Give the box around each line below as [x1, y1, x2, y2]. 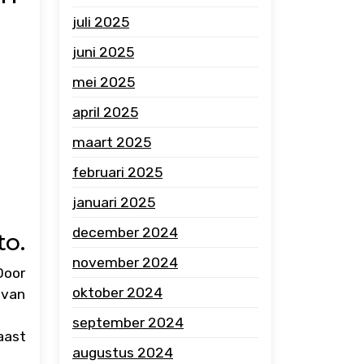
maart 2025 [72, 134, 151, 150]
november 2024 [72, 254, 178, 271]
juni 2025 [72, 44, 134, 60]
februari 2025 [72, 164, 162, 180]
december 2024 [72, 224, 178, 240]
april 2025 [72, 104, 138, 120]
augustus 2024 [72, 344, 173, 361]
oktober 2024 [72, 284, 162, 301]
